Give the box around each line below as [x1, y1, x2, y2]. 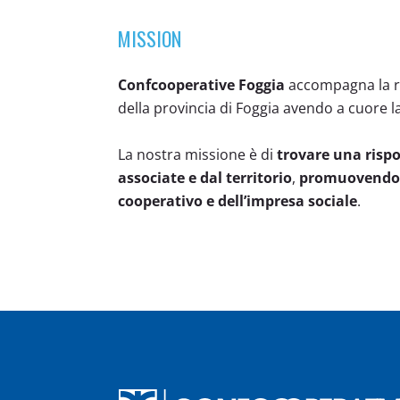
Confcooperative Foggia [118, 75, 288, 95]
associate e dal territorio [118, 168, 292, 187]
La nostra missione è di [118, 145, 277, 164]
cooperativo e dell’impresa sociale [118, 191, 357, 211]
